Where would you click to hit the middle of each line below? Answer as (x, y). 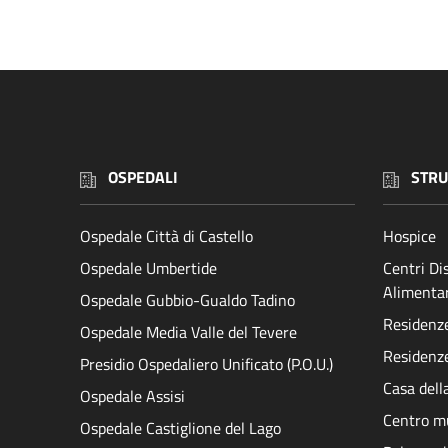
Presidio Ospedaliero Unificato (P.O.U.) (206, 363)
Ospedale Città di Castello (166, 235)
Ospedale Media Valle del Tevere (188, 331)
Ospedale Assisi (132, 395)
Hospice (409, 235)
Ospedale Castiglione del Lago (180, 427)
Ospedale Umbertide (148, 267)
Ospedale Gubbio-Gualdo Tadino (187, 299)
